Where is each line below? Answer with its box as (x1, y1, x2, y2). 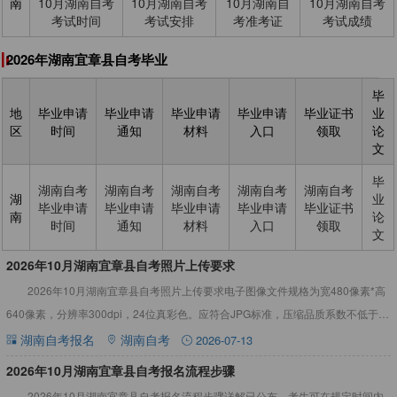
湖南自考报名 (19, 330, 95, 348)
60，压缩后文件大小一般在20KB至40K (5, 328, 192, 344)
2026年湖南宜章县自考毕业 (5, 49, 167, 69)
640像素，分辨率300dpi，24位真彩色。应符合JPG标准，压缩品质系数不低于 (5, 305, 378, 321)
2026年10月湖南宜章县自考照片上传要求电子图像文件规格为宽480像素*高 (27, 282, 385, 298)
